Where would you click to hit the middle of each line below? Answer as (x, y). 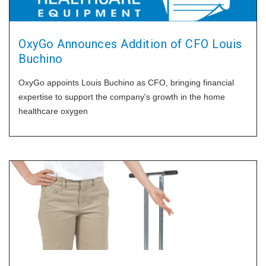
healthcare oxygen (53, 111)
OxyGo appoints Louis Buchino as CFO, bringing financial (126, 83)
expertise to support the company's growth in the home (122, 97)
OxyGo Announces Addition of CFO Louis (130, 44)
